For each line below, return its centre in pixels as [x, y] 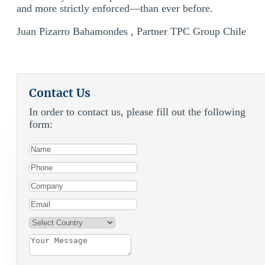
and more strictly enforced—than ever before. [115, 8]
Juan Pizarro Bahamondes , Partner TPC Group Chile [131, 31]
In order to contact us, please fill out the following [137, 112]
